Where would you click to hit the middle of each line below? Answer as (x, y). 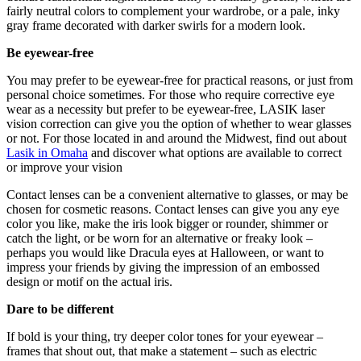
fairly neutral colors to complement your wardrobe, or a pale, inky (173, 11)
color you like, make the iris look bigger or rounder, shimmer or (167, 224)
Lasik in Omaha (47, 153)
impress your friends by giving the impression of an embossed (163, 268)
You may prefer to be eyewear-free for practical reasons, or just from (180, 81)
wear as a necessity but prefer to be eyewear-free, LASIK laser (166, 110)
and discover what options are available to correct (215, 153)
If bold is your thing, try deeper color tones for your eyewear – (165, 337)
